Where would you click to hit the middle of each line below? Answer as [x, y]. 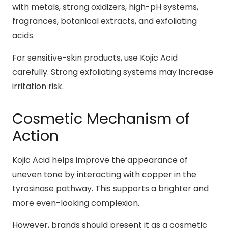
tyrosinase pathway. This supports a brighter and [110, 189]
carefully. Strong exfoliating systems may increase [113, 72]
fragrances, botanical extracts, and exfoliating [105, 21]
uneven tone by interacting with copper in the [104, 175]
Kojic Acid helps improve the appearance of [100, 160]
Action [35, 136]
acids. [23, 35]
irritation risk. [38, 86]
